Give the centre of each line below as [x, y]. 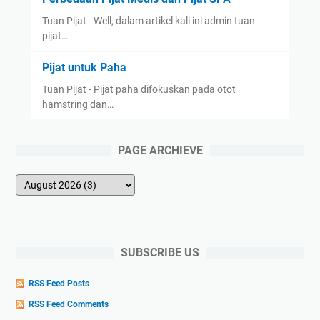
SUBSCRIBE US [160, 253]
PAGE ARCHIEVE [160, 151]
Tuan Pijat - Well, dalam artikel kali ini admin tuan [148, 21]
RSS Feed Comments [69, 304]
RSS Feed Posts [59, 283]
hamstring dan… [77, 105]
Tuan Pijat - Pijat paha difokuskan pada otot [139, 90]
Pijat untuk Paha [84, 68]
